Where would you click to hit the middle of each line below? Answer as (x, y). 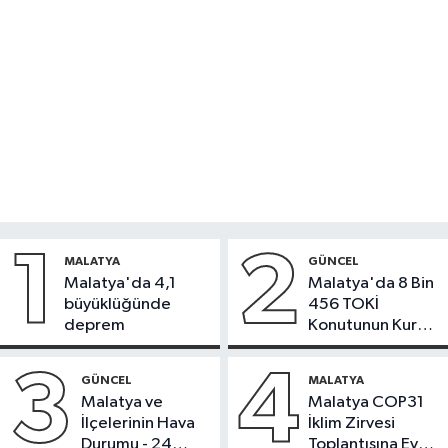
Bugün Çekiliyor (367, 346)
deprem (94, 325)
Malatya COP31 (366, 402)
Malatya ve (122, 402)
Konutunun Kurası (373, 325)
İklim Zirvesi (352, 423)
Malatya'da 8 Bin (371, 283)
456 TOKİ (344, 304)
